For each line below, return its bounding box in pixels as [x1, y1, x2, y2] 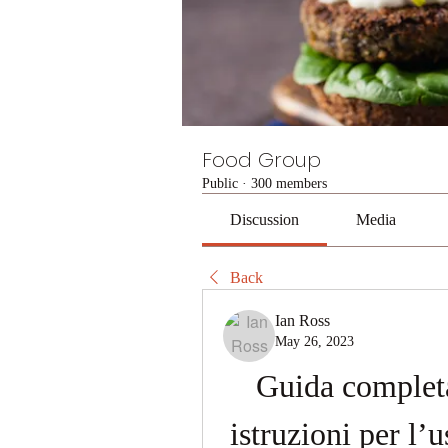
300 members [251, 176, 327, 191]
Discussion [230, 211, 300, 228]
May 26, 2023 [275, 334, 354, 349]
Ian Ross [275, 312, 330, 329]
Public [202, 176, 238, 191]
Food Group [202, 146, 321, 174]
